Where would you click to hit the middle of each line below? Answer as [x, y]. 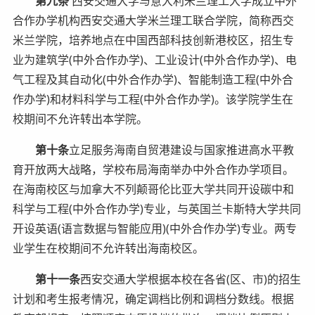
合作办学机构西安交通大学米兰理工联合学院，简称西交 [153, 20]
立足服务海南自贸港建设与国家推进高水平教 [181, 149]
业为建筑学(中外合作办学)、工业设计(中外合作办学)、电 [154, 59]
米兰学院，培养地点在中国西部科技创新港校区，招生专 [153, 40]
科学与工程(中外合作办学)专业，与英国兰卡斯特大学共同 [156, 208]
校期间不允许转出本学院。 [80, 118]
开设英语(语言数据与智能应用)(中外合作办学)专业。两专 [154, 228]
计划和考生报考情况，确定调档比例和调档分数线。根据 [153, 298]
